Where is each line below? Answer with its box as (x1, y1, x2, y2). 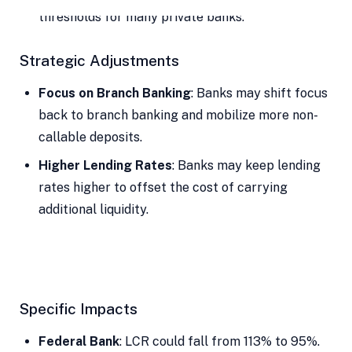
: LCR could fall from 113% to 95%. (119, 333, 320, 349)
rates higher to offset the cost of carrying (38, 180, 288, 196)
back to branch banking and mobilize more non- (38, 108, 318, 123)
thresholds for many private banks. (38, 9, 244, 25)
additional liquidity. (38, 202, 148, 218)
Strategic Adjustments (19, 52, 179, 70)
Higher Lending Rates (38, 158, 172, 174)
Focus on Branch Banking (38, 86, 191, 101)
